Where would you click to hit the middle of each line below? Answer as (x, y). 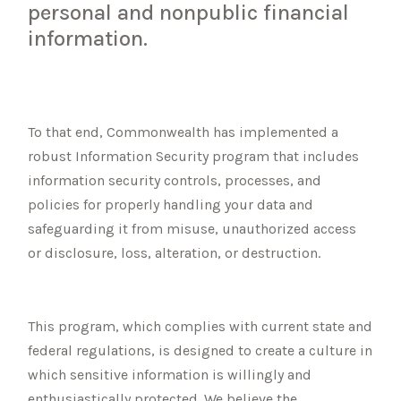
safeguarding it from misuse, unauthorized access (192, 228)
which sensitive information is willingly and (170, 374)
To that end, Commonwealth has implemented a (183, 132)
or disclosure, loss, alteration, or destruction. (175, 252)
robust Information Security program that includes (194, 156)
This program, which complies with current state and (200, 326)
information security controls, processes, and (175, 180)
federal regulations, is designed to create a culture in (200, 350)
